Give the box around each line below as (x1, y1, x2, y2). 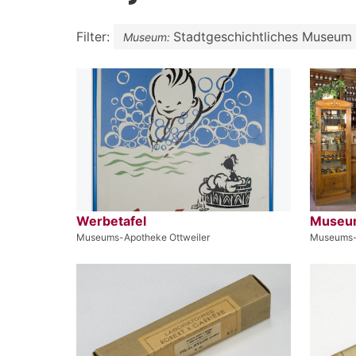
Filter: (76, 28, 114, 44)
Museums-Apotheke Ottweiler (76, 230, 210, 243)
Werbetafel (76, 212, 146, 229)
